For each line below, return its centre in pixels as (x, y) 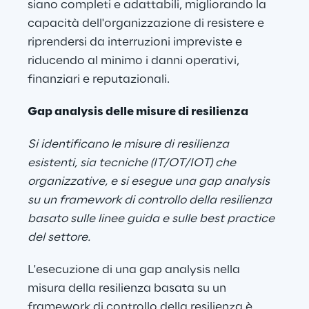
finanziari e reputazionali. (99, 80)
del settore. (59, 238)
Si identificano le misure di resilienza (130, 144)
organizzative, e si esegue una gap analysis (150, 182)
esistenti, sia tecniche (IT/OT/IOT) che (133, 163)
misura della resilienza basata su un (128, 289)
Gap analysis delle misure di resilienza (138, 112)
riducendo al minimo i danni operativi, (135, 61)
